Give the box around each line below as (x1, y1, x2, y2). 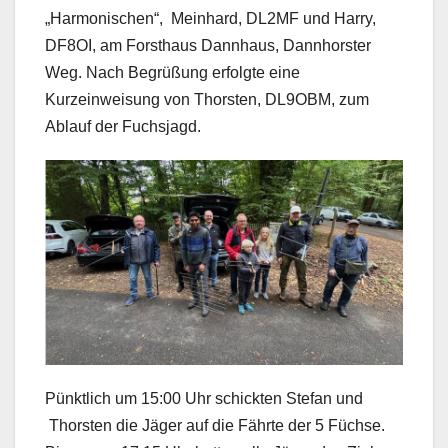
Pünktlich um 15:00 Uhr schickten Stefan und (45, 389, 363, 407)
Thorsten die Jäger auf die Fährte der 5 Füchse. (45, 416, 385, 434)
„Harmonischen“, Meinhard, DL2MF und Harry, (45, 10, 376, 28)
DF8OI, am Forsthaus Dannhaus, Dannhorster (45, 37, 371, 55)
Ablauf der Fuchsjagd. (45, 118, 201, 136)
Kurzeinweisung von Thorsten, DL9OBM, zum (45, 91, 369, 109)
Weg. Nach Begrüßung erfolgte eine (45, 64, 300, 82)
